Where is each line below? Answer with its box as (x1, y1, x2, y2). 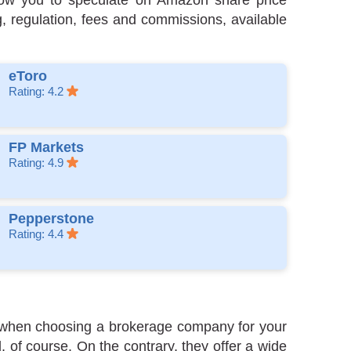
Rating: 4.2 (9, 85, 67, 99)
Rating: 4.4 (9, 227, 67, 241)
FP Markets (9, 139, 84, 156)
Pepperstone (9, 211, 94, 227)
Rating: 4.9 (9, 156, 67, 170)
